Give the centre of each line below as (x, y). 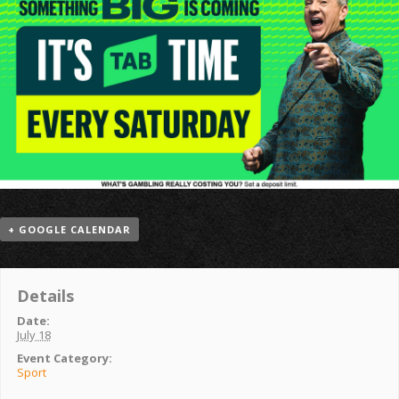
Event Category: (64, 358)
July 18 (33, 334)
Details (45, 295)
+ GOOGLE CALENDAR (69, 229)
